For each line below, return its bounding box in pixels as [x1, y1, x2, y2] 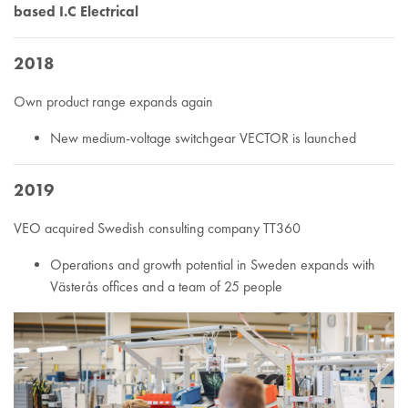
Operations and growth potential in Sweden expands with [50, 255, 375, 273]
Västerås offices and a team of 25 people [50, 277, 282, 295]
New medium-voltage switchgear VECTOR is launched [50, 128, 356, 147]
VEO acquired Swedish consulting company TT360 [14, 219, 301, 237]
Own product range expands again [14, 92, 213, 110]
